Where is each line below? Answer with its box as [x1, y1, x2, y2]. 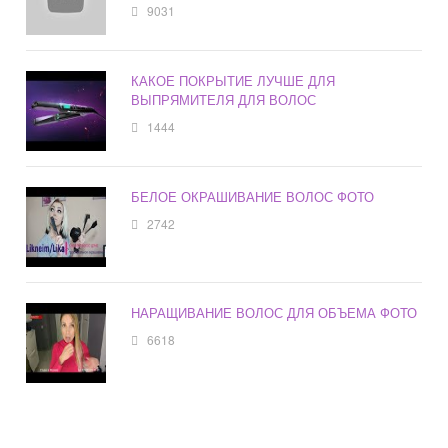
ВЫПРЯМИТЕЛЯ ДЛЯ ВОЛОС [131, 89, 317, 109]
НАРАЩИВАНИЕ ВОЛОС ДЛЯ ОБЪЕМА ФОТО [131, 302, 418, 322]
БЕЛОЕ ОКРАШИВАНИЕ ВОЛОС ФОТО [131, 186, 375, 206]
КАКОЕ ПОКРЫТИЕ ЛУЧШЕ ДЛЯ [131, 70, 336, 90]
